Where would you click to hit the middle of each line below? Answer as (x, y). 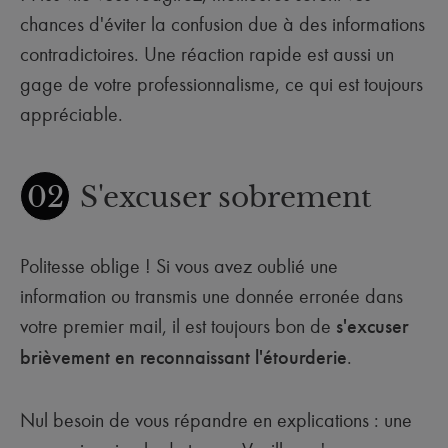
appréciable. (74, 114)
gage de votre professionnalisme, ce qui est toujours (221, 84)
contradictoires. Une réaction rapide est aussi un (207, 54)
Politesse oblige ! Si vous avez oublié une (179, 266)
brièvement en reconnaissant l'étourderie (183, 357)
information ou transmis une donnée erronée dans (211, 296)
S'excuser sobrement (226, 197)
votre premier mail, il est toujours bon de (178, 326)
